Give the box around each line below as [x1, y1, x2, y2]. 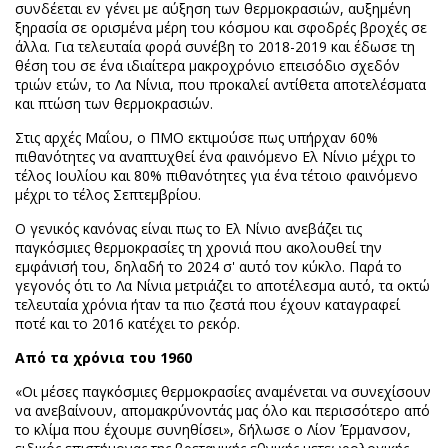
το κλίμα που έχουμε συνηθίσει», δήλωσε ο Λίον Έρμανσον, [15, 420, 411, 439]
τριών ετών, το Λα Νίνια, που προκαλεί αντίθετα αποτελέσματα [15, 75, 426, 94]
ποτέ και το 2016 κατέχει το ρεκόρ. [15, 314, 240, 333]
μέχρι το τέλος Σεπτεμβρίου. [15, 185, 201, 204]
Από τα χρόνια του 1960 [15, 348, 192, 367]
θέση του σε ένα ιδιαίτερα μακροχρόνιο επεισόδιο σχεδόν [15, 56, 400, 75]
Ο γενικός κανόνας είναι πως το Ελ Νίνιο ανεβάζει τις [15, 219, 362, 238]
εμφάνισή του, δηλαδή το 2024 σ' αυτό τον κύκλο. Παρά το [15, 257, 402, 276]
